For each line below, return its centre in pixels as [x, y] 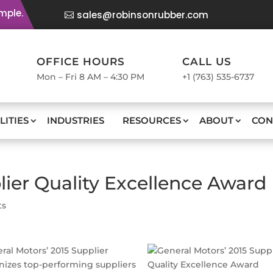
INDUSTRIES [76, 121]
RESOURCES [152, 121]
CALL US [207, 62]
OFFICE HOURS [81, 62]
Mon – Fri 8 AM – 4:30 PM [91, 77]
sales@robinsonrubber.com [142, 15]
